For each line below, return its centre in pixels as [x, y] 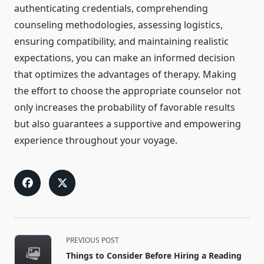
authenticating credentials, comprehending [111, 9]
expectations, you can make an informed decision [125, 58]
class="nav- [39, 253]
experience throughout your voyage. [96, 141]
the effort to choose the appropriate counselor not [128, 91]
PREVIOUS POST [93, 240]
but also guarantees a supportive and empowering [128, 124]
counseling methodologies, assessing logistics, [118, 25]
